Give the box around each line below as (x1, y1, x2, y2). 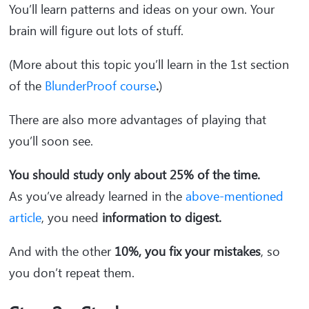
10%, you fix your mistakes (114, 243, 261, 259)
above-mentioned (186, 188, 283, 204)
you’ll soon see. (9, 132, 100, 149)
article (9, 209, 41, 226)
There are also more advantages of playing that (9, 111, 266, 128)
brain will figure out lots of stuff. (9, 22, 183, 39)
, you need (41, 209, 102, 226)
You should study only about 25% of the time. (9, 166, 263, 183)
